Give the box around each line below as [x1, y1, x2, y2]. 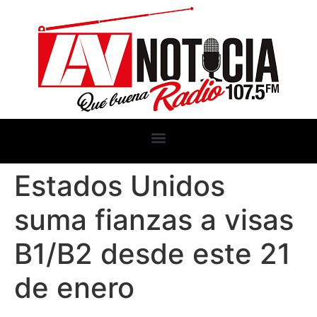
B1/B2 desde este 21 [14, 236, 291, 271]
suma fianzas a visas [14, 202, 294, 237]
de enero [14, 270, 134, 305]
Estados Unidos [14, 168, 225, 203]
